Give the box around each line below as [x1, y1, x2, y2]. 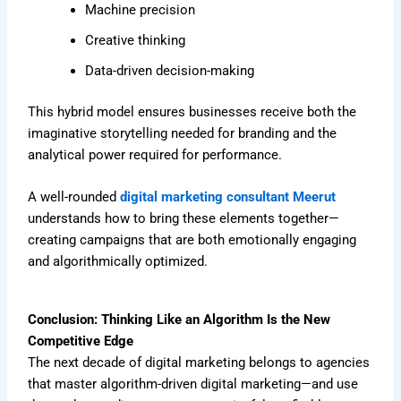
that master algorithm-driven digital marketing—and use [28, 376, 359, 393]
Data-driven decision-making [85, 62, 255, 79]
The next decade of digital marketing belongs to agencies [28, 354, 371, 371]
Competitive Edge [28, 333, 134, 350]
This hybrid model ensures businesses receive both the [28, 103, 357, 120]
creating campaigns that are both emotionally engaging [28, 232, 357, 249]
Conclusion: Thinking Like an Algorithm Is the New [28, 311, 331, 328]
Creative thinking [85, 31, 186, 48]
